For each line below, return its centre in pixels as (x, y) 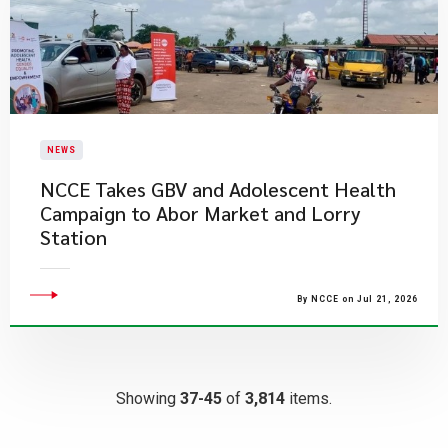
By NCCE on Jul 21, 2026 (357, 299)
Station (73, 237)
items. (308, 398)
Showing (148, 398)
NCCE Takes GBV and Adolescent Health (218, 189)
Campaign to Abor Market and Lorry (200, 213)
